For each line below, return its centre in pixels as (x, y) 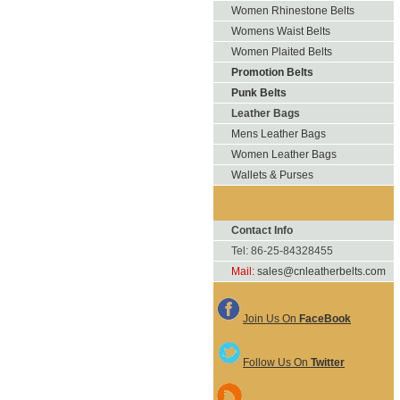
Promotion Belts (272, 72)
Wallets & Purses (272, 175)
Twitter (328, 362)
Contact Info (262, 230)
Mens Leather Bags (279, 134)
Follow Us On (277, 362)
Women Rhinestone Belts (293, 11)
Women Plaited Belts (282, 52)
